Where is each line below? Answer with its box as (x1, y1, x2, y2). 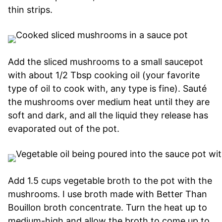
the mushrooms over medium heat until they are (8, 96, 210, 107)
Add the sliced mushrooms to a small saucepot (8, 56, 203, 67)
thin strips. (8, 4, 53, 15)
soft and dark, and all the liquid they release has (8, 110, 208, 120)
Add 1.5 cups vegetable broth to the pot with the (8, 175, 212, 186)
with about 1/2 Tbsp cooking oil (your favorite (8, 69, 200, 80)
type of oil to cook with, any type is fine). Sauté (8, 83, 207, 94)
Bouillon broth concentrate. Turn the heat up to (8, 202, 207, 213)
